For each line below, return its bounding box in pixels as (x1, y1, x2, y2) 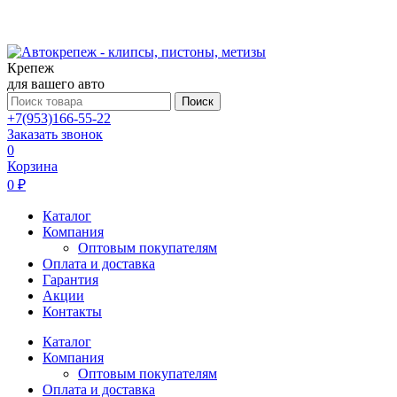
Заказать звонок (7, 127, 103, 142)
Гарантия (43, 272, 98, 287)
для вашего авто (7, 76, 105, 91)
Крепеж (7, 60, 54, 75)
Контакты (43, 304, 102, 319)
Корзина (7, 159, 58, 174)
